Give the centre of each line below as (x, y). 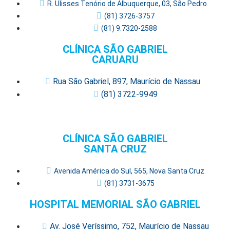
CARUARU (115, 59)
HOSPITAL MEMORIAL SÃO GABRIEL (115, 204)
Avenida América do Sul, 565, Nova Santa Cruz (129, 171)
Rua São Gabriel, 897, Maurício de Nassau (129, 81)
